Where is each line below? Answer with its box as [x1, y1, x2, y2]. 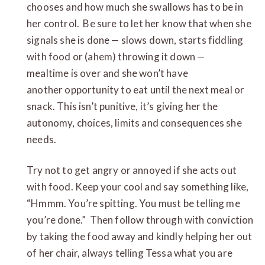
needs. [27, 132, 57, 146]
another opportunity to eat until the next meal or [27, 83, 245, 96]
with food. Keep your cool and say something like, [27, 180, 249, 193]
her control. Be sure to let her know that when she [27, 17, 251, 30]
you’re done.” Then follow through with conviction [27, 213, 254, 226]
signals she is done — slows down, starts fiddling [27, 33, 244, 46]
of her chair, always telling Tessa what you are [27, 246, 232, 259]
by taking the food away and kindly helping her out [27, 230, 253, 243]
